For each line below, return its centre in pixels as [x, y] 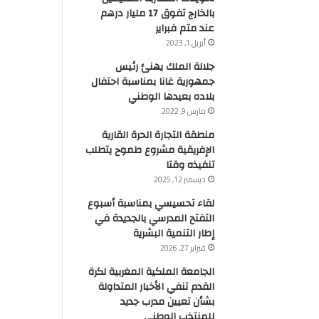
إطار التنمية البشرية [173, 233]
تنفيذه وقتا [190, 165]
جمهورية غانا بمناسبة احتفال [152, 82]
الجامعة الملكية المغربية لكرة [151, 272]
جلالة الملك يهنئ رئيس [164, 67]
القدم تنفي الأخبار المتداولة [156, 287]
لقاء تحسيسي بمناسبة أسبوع [151, 203]
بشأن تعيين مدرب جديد [167, 302]
